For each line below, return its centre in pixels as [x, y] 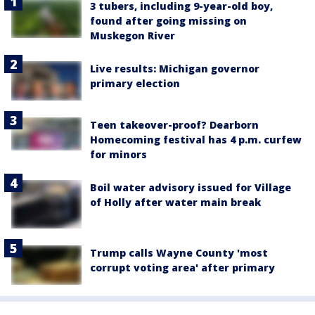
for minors [118, 155]
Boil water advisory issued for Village [191, 188]
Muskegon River [133, 36]
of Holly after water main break [175, 202]
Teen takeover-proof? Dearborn [174, 125]
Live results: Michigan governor [175, 69]
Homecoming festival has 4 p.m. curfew [196, 140]
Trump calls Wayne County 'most [179, 253]
